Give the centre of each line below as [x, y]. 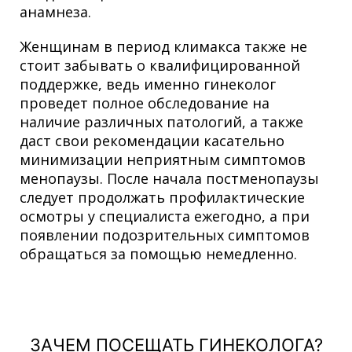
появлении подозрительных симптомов [165, 235]
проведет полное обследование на [145, 103]
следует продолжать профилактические [162, 197]
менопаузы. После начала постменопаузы [169, 178]
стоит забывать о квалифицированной [160, 65]
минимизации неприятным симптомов [163, 159]
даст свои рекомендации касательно [152, 140]
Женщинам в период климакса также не [163, 46]
